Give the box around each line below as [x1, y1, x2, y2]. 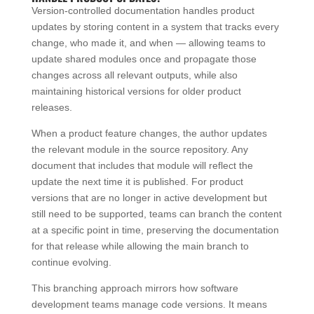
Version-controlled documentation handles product [31, 4, 254, 16]
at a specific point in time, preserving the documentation [31, 224, 279, 235]
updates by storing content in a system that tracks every [31, 20, 279, 32]
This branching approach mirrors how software [31, 282, 238, 294]
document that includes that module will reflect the [31, 159, 253, 171]
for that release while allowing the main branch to [31, 240, 249, 252]
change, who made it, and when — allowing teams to [31, 36, 266, 48]
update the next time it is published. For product [31, 175, 243, 187]
